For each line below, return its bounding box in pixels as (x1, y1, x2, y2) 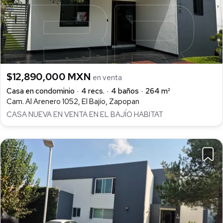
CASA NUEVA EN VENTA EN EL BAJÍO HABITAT (6, 109, 163, 119)
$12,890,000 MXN (6, 70, 93, 83)
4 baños (111, 86, 139, 96)
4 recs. (81, 86, 105, 96)
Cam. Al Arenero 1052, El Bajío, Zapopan (6, 96, 139, 107)
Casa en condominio (6, 86, 75, 96)
